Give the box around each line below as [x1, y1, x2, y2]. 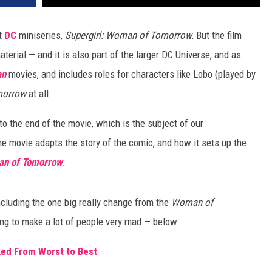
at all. [29, 87, 52, 100]
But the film [196, 29, 242, 42]
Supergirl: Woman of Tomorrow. [65, 29, 196, 42]
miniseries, [16, 29, 65, 42]
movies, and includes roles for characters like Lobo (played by [6, 68, 256, 81]
